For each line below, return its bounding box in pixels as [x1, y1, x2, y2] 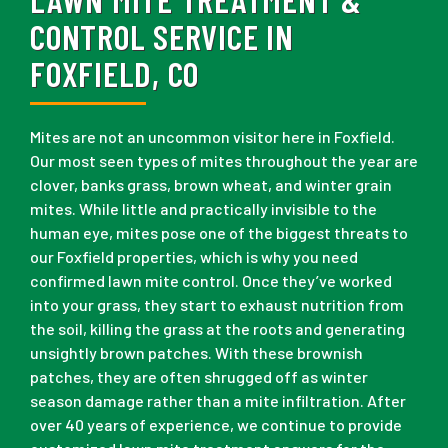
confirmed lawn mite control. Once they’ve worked [30, 271, 392, 291]
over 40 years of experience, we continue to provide [30, 415, 402, 435]
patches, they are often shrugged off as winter [30, 367, 368, 387]
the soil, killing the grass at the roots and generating [30, 319, 405, 339]
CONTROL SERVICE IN [30, 16, 294, 58]
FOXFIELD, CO [30, 53, 199, 95]
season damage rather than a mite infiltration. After [30, 391, 406, 411]
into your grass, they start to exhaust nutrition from [30, 295, 404, 315]
